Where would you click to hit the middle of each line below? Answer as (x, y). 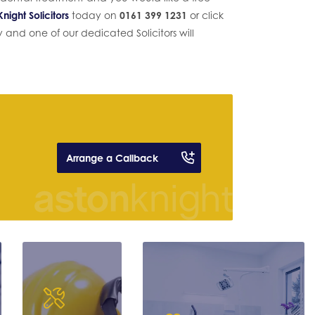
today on (94, 15)
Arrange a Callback (112, 157)
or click (205, 15)
